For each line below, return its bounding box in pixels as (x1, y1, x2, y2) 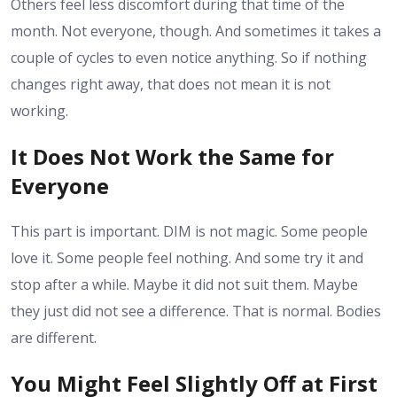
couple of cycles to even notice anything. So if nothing (11, 47, 367, 67)
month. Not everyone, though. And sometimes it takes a (11, 20, 381, 41)
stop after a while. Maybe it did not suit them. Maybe (11, 274, 358, 294)
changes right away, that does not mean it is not (11, 74, 331, 94)
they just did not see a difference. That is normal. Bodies (11, 300, 381, 321)
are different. (11, 327, 97, 347)
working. (11, 100, 68, 121)
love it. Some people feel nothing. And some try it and (11, 247, 363, 268)
